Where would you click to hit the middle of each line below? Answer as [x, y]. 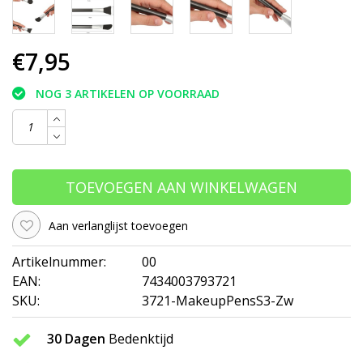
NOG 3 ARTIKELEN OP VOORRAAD [128, 93]
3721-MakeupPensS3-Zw [218, 301]
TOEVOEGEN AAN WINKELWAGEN [181, 187]
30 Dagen [76, 339]
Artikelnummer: [59, 262]
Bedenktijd [139, 339]
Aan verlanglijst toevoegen [118, 226]
